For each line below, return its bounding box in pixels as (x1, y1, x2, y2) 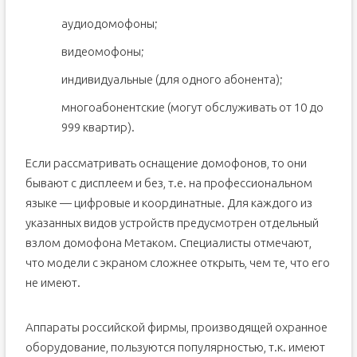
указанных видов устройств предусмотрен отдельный (25, 216, 319, 229)
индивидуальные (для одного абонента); (61, 73, 283, 86)
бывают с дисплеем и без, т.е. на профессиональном (25, 176, 312, 190)
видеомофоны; (61, 45, 144, 58)
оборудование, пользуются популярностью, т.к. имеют (25, 340, 325, 354)
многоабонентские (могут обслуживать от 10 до (61, 100, 324, 114)
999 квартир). (61, 120, 135, 134)
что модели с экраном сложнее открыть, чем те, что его (25, 256, 330, 269)
